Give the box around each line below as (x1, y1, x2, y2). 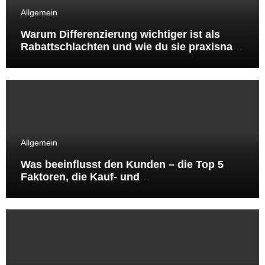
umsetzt (20, 53, 61, 66)
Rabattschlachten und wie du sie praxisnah (20, 41, 239, 53)
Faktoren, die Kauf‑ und (20, 170, 140, 183)
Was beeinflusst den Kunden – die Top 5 (20, 158, 224, 170)
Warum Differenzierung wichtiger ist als (20, 28, 220, 41)
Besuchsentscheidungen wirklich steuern (20, 183, 231, 195)
